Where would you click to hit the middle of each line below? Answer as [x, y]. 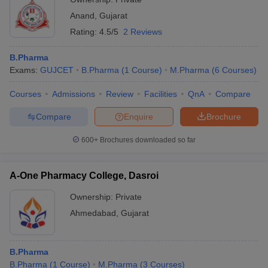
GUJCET [57, 70]
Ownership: [93, 197]
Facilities [161, 94]
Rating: [85, 32]
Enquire [138, 116]
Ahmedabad [93, 213]
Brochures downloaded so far [147, 140]
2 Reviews [143, 32]
